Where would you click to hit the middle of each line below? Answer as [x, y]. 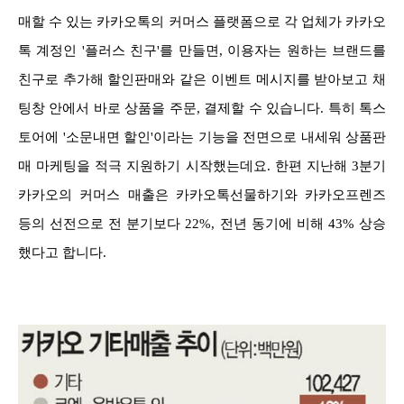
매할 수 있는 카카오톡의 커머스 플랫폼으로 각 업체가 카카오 [202, 21]
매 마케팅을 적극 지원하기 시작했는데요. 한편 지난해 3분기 [202, 165]
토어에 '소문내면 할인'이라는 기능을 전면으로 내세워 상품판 [202, 137]
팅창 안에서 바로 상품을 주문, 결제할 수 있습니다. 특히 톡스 [202, 108]
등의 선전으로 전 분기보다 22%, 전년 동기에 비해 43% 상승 [202, 223]
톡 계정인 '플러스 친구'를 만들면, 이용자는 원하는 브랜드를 [202, 50]
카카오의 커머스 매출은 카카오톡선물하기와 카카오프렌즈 [202, 194]
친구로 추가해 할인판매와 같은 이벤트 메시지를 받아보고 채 [202, 79]
